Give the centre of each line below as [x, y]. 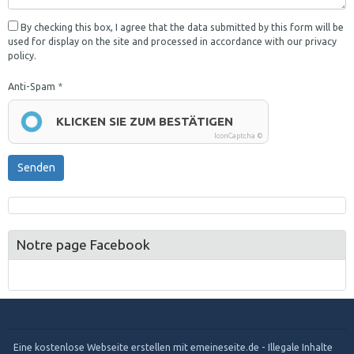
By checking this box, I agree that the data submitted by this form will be [181, 27]
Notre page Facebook [83, 245]
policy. [22, 55]
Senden [36, 167]
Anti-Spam [32, 86]
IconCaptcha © [239, 136]
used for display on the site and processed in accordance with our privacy [172, 41]
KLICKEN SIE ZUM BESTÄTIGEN [145, 121]
